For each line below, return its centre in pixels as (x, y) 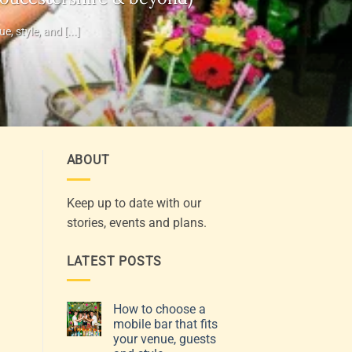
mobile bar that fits (165, 324)
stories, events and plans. (136, 222)
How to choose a (159, 310)
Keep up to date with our (134, 203)
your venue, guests (164, 339)
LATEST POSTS (114, 261)
